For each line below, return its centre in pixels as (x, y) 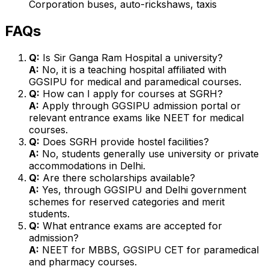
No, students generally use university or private (149, 153)
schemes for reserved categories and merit (127, 201)
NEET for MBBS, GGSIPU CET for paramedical (149, 249)
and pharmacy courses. (83, 261)
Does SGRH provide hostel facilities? (124, 141)
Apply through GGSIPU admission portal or (140, 105)
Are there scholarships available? (117, 177)
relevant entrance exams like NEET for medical (136, 117)
